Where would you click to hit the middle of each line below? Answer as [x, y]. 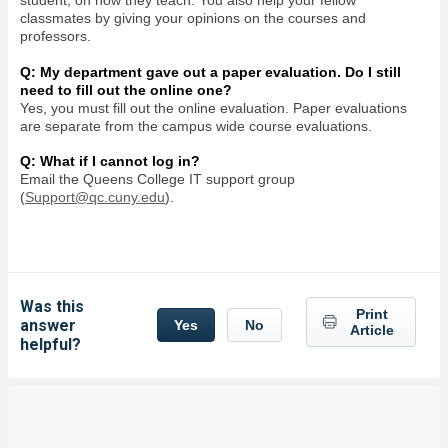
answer [48, 325]
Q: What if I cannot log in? [110, 161]
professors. [55, 36]
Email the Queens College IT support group [157, 179]
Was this [52, 306]
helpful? [50, 344]
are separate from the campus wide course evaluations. [196, 125]
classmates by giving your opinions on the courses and [193, 18]
